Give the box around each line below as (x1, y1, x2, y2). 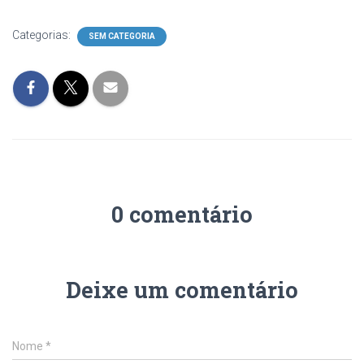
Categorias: (12, 28, 73, 41)
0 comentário (111, 200, 253, 228)
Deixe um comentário (66, 275, 298, 304)
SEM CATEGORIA (89, 32, 155, 41)
